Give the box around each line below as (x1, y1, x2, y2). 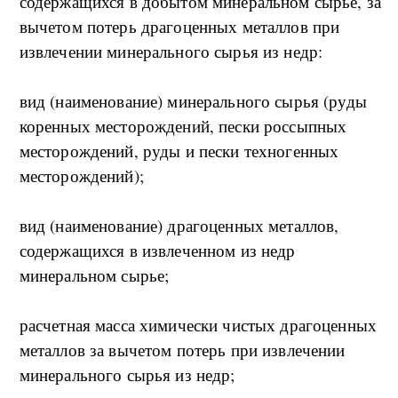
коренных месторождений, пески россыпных (19, 115, 347, 138)
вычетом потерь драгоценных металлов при (19, 15, 340, 38)
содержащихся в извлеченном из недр (19, 239, 296, 262)
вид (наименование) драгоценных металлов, (19, 214, 339, 237)
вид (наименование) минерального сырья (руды (19, 90, 367, 113)
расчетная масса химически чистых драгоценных (19, 314, 378, 337)
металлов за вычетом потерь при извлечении (19, 338, 346, 362)
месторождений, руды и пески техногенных (19, 139, 339, 163)
